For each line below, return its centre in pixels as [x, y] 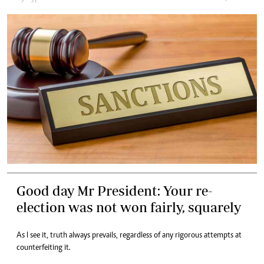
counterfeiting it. [44, 248]
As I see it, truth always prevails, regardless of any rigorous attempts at [129, 236]
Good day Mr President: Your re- [115, 191]
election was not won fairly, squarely [129, 207]
